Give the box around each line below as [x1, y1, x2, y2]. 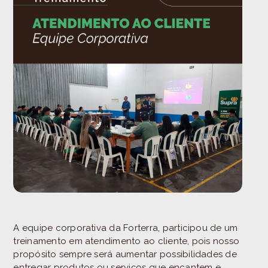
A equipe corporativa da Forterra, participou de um [13, 223, 238, 234]
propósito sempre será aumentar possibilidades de [13, 249, 237, 260]
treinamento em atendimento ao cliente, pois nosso [13, 236, 240, 247]
